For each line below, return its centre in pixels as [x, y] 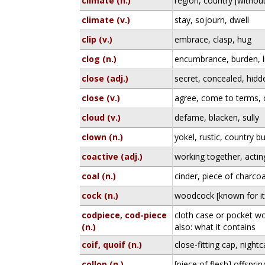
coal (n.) [99, 176]
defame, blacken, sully [217, 117]
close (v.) [101, 98]
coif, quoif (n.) [112, 245]
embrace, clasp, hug [213, 39]
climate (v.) [106, 20]
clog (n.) [99, 59]
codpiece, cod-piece [125, 215]
